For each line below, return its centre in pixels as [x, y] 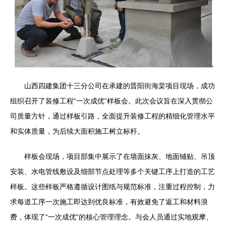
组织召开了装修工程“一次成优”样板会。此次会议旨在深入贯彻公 [111, 101]
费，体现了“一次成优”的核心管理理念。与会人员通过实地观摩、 [111, 217]
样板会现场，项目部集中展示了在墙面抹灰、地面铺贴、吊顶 [120, 156]
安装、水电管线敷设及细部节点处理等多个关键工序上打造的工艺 [112, 172]
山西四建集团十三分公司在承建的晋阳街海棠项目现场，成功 [120, 86]
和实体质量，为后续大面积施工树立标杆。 [77, 131]
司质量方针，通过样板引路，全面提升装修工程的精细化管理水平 [112, 116]
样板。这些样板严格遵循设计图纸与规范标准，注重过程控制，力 [112, 187]
